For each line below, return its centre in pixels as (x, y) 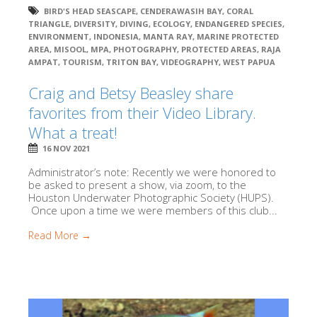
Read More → (60, 236)
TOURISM (82, 62)
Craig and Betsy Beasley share (131, 93)
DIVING (134, 24)
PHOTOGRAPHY (145, 50)
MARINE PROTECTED (238, 37)
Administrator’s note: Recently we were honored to (152, 172)
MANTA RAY (168, 37)
